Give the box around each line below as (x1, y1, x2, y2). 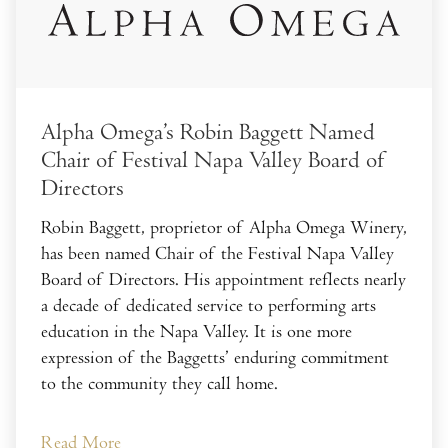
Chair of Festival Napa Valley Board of (41, 146, 385, 174)
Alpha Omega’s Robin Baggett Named (41, 118, 375, 146)
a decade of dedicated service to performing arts (41, 294, 376, 316)
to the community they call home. (41, 372, 278, 394)
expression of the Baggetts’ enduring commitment (41, 346, 389, 368)
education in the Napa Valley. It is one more (41, 320, 352, 342)
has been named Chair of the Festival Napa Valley (41, 242, 394, 264)
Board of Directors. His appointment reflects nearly (41, 268, 406, 290)
